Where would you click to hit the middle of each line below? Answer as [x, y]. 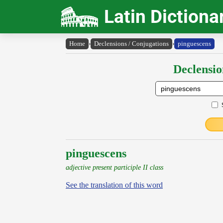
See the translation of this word [114, 185]
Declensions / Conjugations [131, 44]
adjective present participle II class [114, 167]
